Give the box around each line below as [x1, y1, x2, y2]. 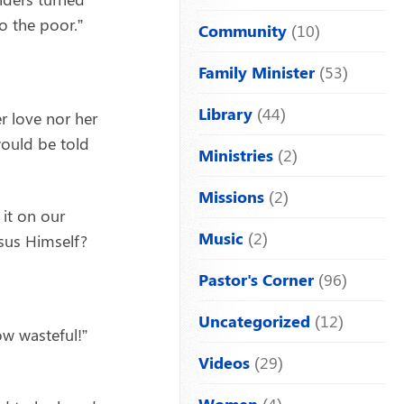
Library [198, 102, 252, 124]
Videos [198, 351, 250, 373]
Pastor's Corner [198, 268, 314, 290]
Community [198, 19, 287, 41]
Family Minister [198, 60, 315, 83]
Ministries [198, 143, 273, 166]
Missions [198, 185, 264, 207]
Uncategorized [198, 309, 310, 332]
